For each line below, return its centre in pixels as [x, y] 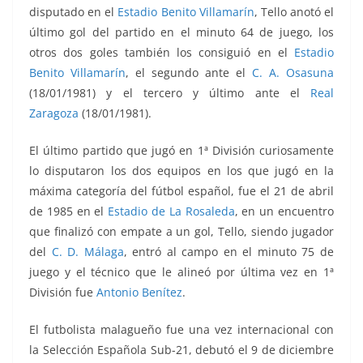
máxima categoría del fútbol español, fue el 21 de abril [181, 191]
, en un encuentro [284, 211]
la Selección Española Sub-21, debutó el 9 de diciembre [181, 350]
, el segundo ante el [189, 73]
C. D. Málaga [88, 252]
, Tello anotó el [294, 12]
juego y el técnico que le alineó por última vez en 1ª [181, 272]
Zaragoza [54, 113]
